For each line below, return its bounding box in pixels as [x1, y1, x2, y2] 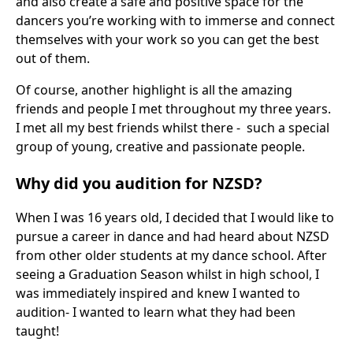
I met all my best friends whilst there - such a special [16, 119, 329, 136]
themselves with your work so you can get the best [16, 31, 319, 48]
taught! [16, 322, 59, 340]
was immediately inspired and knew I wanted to [16, 284, 300, 302]
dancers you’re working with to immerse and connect [16, 12, 335, 29]
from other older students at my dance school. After [16, 247, 327, 264]
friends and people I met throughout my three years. [16, 100, 331, 117]
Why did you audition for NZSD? [16, 173, 262, 194]
